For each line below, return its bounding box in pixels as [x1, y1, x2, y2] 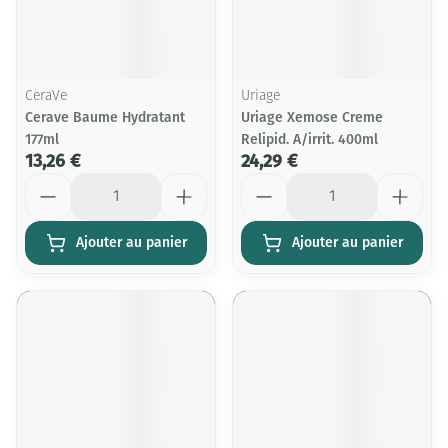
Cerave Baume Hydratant [25, 109, 185, 126]
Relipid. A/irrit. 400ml [241, 131, 378, 148]
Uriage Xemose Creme [241, 109, 383, 126]
